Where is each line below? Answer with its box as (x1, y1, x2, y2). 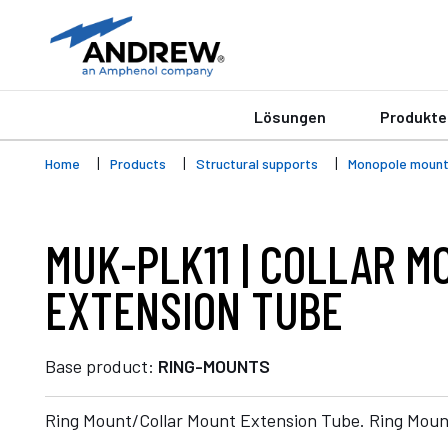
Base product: (45, 355, 158, 378)
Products (110, 155, 166, 172)
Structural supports (196, 155, 318, 172)
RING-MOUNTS (158, 355, 270, 378)
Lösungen (254, 107, 326, 126)
